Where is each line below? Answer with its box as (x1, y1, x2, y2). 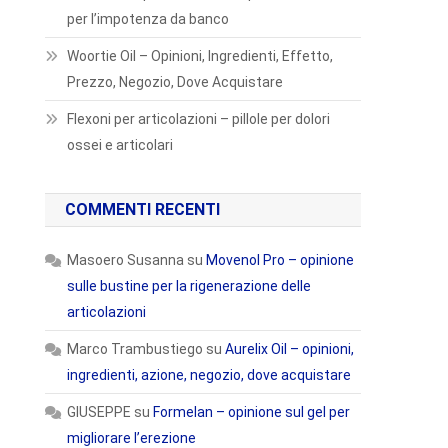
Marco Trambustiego (67, 341, 204, 357)
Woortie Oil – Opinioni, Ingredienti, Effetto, (67, 48, 334, 64)
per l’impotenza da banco (67, 11, 230, 27)
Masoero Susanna (67, 252, 185, 268)
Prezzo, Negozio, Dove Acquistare (67, 74, 284, 90)
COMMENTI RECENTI (65, 200, 221, 219)
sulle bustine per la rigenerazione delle (67, 278, 312, 294)
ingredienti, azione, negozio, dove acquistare (67, 367, 352, 383)
